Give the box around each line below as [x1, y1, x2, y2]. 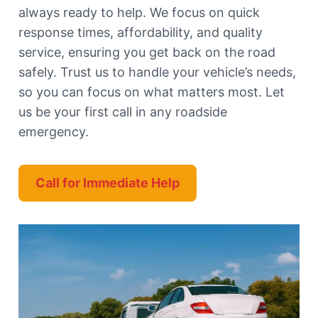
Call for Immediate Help [35, 175, 180, 190]
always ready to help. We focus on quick [18, 5, 260, 20]
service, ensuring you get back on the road [18, 45, 275, 60]
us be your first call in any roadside [18, 104, 227, 119]
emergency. [18, 124, 89, 139]
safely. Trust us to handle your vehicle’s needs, [18, 65, 296, 79]
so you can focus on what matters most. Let [18, 84, 285, 99]
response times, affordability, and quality [18, 25, 263, 40]
